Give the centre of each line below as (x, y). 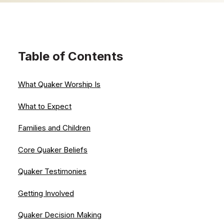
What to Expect (45, 106)
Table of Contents (70, 56)
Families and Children (54, 128)
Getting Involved (46, 193)
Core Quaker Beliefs (53, 149)
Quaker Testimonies (52, 171)
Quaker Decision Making (60, 215)
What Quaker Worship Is (59, 84)
